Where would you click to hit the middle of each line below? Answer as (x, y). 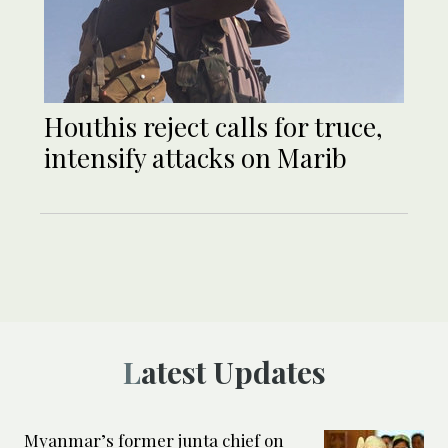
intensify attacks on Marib (195, 158)
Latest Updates (233, 372)
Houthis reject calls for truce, (213, 127)
